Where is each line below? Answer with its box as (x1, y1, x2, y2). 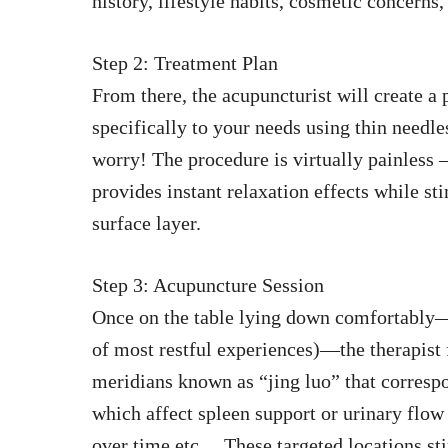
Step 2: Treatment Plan (92, 52, 278, 75)
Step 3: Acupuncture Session (92, 274, 324, 297)
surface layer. (92, 212, 201, 235)
